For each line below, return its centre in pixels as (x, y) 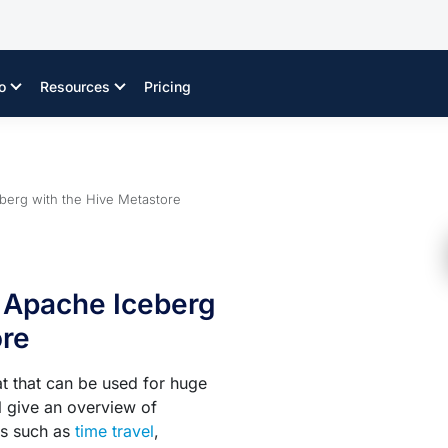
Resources (75, 86)
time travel (114, 431)
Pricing (167, 86)
